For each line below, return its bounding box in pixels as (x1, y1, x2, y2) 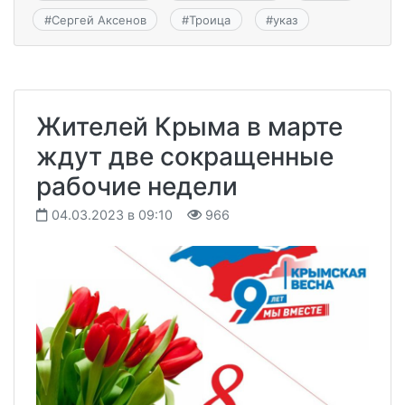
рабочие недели (36, 170, 238, 202)
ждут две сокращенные (36, 140, 334, 172)
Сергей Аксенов (51, 12, 146, 27)
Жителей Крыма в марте (36, 110, 343, 142)
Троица (188, 12, 231, 27)
